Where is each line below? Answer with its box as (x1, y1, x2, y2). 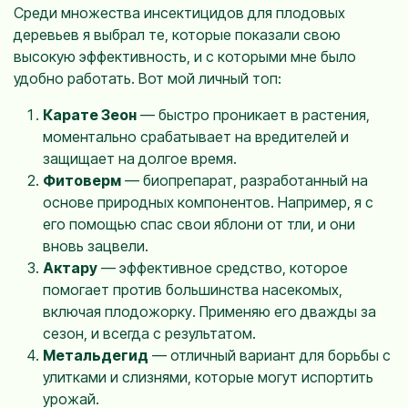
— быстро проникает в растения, (137, 105, 370, 124)
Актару (43, 258, 97, 277)
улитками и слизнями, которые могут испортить (43, 367, 373, 386)
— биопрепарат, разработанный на (121, 170, 368, 189)
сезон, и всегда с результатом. (43, 323, 256, 342)
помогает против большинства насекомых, (43, 280, 342, 299)
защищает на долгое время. (43, 148, 237, 168)
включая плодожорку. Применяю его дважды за (43, 301, 376, 321)
